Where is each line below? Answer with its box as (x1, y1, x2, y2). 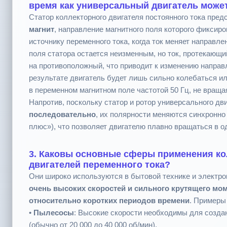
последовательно (29, 112, 96, 121)
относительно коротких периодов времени (29, 199, 190, 207)
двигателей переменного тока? (29, 162, 170, 172)
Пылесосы (33, 211, 74, 219)
